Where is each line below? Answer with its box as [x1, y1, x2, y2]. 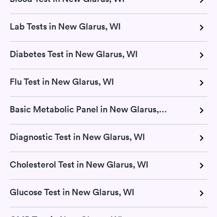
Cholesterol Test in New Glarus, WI [10, 159, 148, 170]
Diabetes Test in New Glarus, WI [10, 48, 138, 60]
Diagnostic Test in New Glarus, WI [10, 131, 145, 143]
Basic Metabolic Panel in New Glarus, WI [159, 104, 167, 115]
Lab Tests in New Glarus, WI [10, 21, 121, 32]
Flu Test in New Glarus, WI [10, 76, 114, 88]
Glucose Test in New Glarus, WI [10, 186, 134, 198]
